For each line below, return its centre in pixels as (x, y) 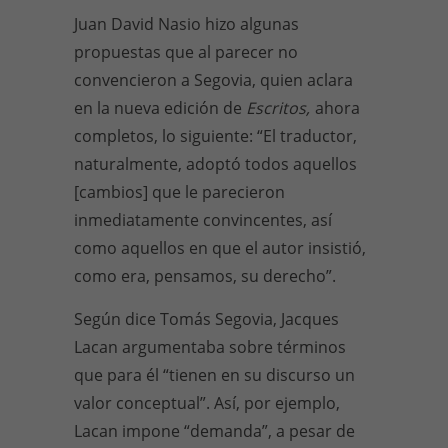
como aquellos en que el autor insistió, (220, 248)
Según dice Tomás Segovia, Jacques (206, 319)
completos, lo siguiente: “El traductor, (215, 136)
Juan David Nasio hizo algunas (186, 24)
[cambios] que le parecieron (179, 192)
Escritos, (280, 108)
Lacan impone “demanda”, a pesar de (214, 431)
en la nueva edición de (160, 108)
